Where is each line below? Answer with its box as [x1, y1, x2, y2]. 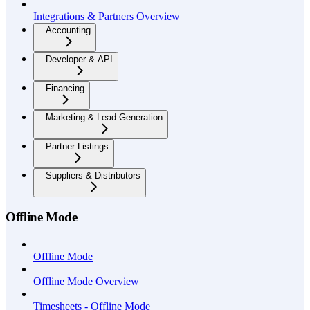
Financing [46, 82, 84, 93]
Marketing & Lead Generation [46, 111, 163, 122]
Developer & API [46, 53, 113, 64]
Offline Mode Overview [33, 275, 139, 287]
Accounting [46, 24, 91, 35]
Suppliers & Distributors [46, 170, 140, 181]
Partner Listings [46, 140, 109, 152]
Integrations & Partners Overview [33, 10, 180, 22]
